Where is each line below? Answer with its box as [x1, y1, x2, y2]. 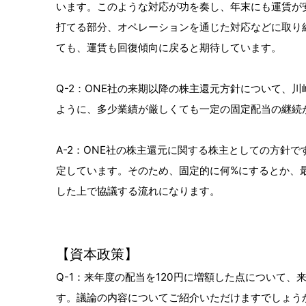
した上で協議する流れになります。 [56, 184, 220, 197]
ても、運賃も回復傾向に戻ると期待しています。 [56, 41, 281, 54]
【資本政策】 [56, 245, 138, 262]
